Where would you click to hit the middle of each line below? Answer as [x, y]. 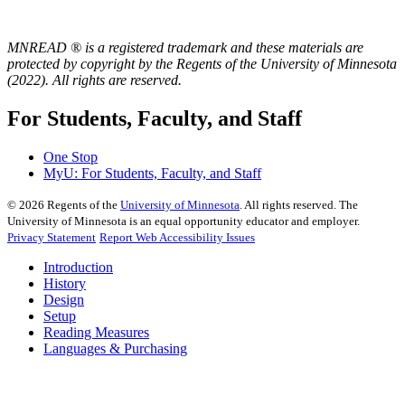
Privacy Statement [52, 237]
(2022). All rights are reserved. [96, 80]
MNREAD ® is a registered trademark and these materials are [185, 48]
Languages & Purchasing [115, 348]
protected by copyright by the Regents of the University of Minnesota [202, 64]
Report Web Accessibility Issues [177, 237]
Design [64, 299]
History [65, 283]
